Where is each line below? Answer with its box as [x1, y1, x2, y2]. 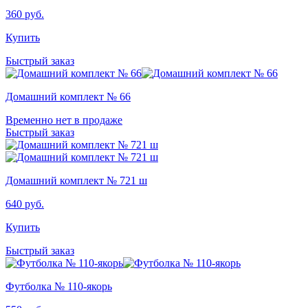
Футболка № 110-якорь [5, 280, 112, 292]
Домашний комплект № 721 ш [5, 174, 147, 186]
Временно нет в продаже [5, 113, 122, 126]
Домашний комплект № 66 [5, 90, 131, 102]
